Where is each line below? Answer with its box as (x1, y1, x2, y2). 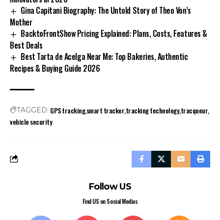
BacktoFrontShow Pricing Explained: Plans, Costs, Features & (21, 27, 207, 39)
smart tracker (86, 105, 125, 115)
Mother (10, 16, 32, 28)
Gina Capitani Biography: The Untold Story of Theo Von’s (21, 4, 191, 17)
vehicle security (10, 116, 53, 127)
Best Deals (10, 39, 43, 51)
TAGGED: (17, 105, 49, 114)
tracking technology (125, 105, 180, 115)
